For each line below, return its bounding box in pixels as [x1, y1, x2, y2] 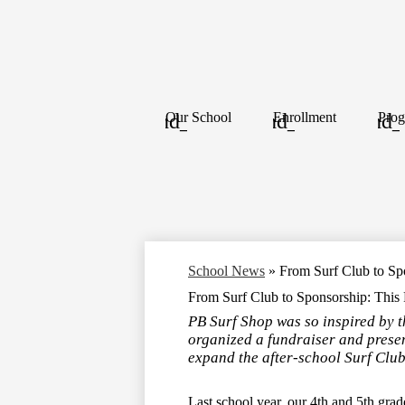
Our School [165, 108, 231, 125]
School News [188, 262, 265, 278]
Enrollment [273, 108, 336, 125]
